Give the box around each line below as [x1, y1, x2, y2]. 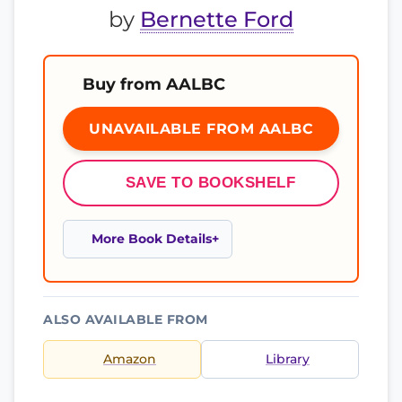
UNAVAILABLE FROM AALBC [89, 120, 313, 137]
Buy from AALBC [83, 74, 225, 93]
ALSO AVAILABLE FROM [43, 312, 208, 327]
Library [266, 352, 310, 366]
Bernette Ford [140, 6, 293, 32]
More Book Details [92, 232, 212, 246]
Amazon [103, 352, 156, 366]
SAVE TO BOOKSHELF [125, 174, 296, 191]
